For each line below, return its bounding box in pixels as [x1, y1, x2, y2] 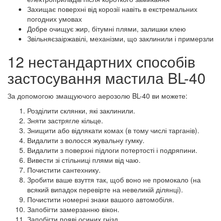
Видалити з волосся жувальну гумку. [27, 135, 145, 145]
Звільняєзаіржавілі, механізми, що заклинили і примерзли [27, 33, 214, 43]
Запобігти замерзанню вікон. [27, 204, 119, 214]
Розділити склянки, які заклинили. [27, 105, 135, 115]
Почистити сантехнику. [27, 164, 101, 175]
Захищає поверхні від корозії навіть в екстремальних [27, 3, 197, 14]
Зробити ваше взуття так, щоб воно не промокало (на [27, 174, 201, 184]
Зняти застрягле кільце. [27, 115, 103, 125]
